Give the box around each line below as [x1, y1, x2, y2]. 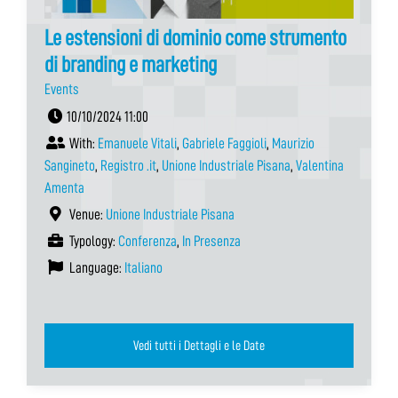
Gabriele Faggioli [182, 136, 267, 152]
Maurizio [272, 136, 314, 152]
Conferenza [118, 234, 177, 250]
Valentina [296, 158, 344, 174]
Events [44, 82, 79, 98]
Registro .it [100, 158, 156, 174]
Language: [67, 260, 124, 276]
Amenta [44, 180, 84, 196]
